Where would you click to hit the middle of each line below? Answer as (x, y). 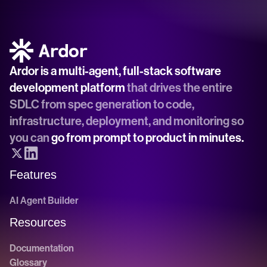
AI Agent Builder (44, 201)
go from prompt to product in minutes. (148, 138)
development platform (67, 88)
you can (30, 138)
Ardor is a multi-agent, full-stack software (115, 71)
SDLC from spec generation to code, (102, 104)
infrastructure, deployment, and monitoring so (127, 121)
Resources (38, 222)
